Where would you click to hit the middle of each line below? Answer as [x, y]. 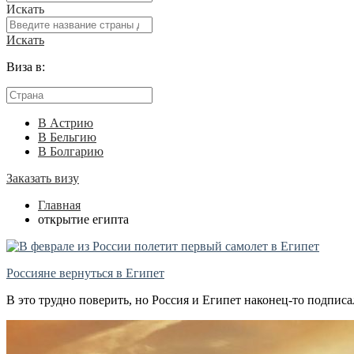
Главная [59, 205]
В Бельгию [67, 137]
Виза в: [26, 67]
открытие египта [83, 220]
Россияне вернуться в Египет [85, 273]
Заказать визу [43, 179]
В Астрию [66, 123]
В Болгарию [71, 152]
